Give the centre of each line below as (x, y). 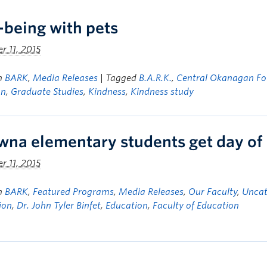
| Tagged (119, 78)
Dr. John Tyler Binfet (59, 206)
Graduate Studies (47, 92)
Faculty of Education (196, 206)
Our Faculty (213, 192)
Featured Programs (73, 192)
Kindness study (162, 92)
